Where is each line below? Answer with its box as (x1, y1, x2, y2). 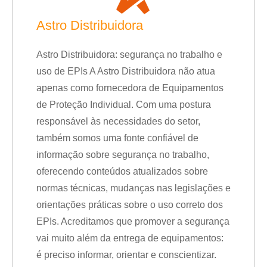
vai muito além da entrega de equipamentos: (36, 233, 223, 243)
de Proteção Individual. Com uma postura (36, 100, 211, 110)
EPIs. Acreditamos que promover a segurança (36, 216, 229, 226)
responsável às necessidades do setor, (36, 116, 200, 126)
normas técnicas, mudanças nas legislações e (36, 183, 231, 193)
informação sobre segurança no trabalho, (36, 150, 209, 160)
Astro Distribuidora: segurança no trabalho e (36, 49, 222, 60)
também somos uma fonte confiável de (36, 133, 198, 143)
